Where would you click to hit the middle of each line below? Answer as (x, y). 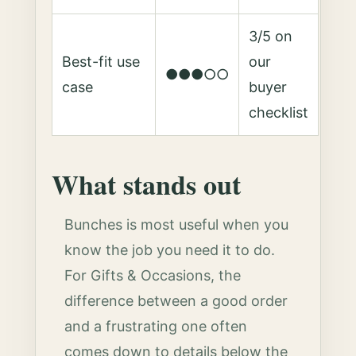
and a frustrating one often (156, 326)
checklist (279, 112)
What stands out (147, 184)
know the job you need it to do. (170, 250)
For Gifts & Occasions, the (153, 275)
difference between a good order (176, 301)
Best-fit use (101, 62)
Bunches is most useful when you (177, 224)
